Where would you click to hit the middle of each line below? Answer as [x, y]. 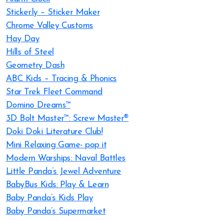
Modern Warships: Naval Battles [66, 158]
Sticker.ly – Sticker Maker [53, 13]
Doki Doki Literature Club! [54, 132]
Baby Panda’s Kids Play [50, 198]
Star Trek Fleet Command [54, 92]
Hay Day [23, 39]
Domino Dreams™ [38, 105]
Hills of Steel [30, 52]
